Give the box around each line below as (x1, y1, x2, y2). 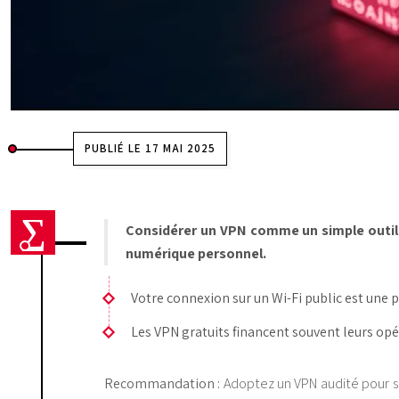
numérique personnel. (126, 243, 266, 263)
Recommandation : (104, 373, 221, 393)
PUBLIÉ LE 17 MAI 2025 (85, 140, 216, 156)
